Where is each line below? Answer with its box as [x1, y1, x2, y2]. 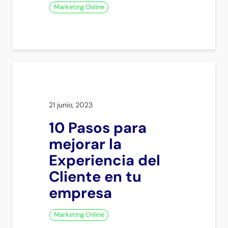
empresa [49, 183, 112, 203]
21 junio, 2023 [49, 100, 93, 110]
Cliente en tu [49, 167, 141, 187]
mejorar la [49, 134, 122, 154]
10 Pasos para [49, 118, 147, 138]
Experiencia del [49, 151, 160, 170]
